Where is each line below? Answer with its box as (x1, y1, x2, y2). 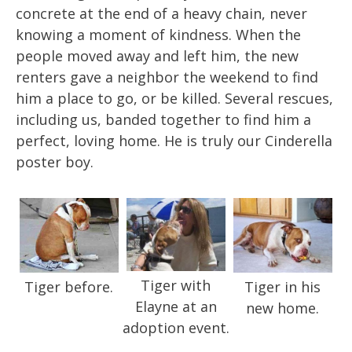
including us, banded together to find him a (16, 110, 311, 130)
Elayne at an (134, 296, 217, 316)
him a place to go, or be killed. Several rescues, (16, 89, 333, 108)
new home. (246, 299, 320, 318)
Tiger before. (24, 277, 114, 296)
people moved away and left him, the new (16, 46, 299, 66)
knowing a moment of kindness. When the (16, 25, 301, 45)
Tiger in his (244, 277, 321, 297)
